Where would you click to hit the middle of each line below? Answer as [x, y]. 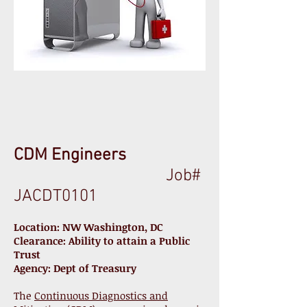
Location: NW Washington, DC [88, 227]
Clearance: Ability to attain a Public [102, 241]
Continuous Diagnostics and [101, 295]
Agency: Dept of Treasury [75, 268]
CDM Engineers [76, 156]
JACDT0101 [56, 197]
